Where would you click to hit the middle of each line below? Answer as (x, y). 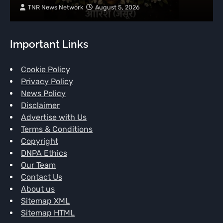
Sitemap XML (45, 201)
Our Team (38, 165)
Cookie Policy (46, 69)
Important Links (49, 44)
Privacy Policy (47, 81)
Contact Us (42, 177)
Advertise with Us (54, 117)
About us (38, 189)
